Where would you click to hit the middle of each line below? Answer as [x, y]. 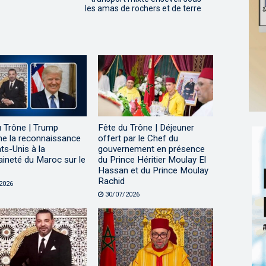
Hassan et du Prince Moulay [153, 170]
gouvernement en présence [151, 149]
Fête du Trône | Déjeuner [146, 127]
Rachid [111, 181]
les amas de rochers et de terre [143, 8]
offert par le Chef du [138, 138]
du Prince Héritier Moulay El [152, 159]
